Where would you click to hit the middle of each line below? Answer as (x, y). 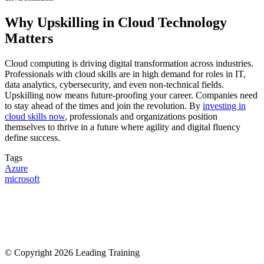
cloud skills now (35, 116)
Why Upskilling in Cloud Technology (116, 22)
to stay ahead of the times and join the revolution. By (104, 105)
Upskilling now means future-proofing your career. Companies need (131, 95)
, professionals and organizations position (141, 116)
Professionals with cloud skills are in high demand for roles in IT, (125, 74)
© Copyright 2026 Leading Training (72, 252)
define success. (34, 137)
